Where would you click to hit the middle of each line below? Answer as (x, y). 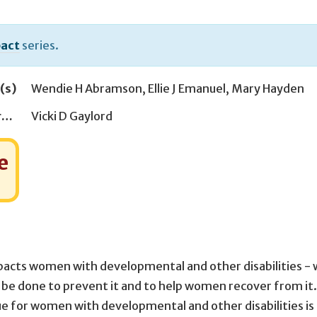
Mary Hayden (268, 88)
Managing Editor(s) (7, 116)
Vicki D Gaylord (72, 116)
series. (39, 45)
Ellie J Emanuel (187, 88)
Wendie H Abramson (87, 88)
